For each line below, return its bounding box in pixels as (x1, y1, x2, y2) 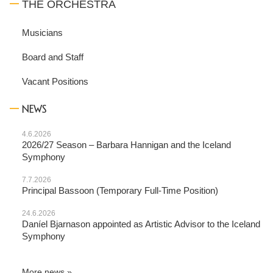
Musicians (22, 27, 63, 38)
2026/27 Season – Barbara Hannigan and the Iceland (22, 140, 231, 150)
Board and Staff (22, 52, 83, 62)
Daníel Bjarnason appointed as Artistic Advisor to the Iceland (22, 219, 260, 229)
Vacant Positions (22, 76, 88, 87)
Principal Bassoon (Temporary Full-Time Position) (22, 185, 218, 196)
